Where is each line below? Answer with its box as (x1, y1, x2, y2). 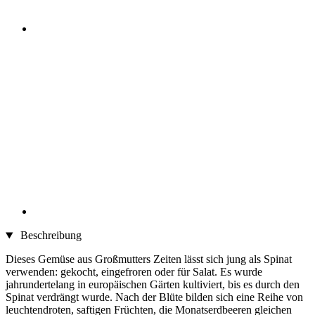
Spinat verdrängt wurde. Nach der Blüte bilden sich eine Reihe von (6, 291, 303, 304)
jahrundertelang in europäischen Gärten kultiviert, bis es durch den (6, 278, 300, 291)
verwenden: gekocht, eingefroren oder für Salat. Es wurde (6, 266, 262, 278)
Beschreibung (17, 229, 82, 242)
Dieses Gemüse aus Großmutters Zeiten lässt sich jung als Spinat (6, 253, 292, 266)
